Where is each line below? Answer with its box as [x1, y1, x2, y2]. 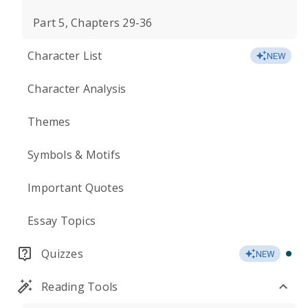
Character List [27, 48, 102, 63]
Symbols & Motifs [27, 147, 120, 162]
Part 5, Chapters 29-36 [33, 15, 153, 30]
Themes [27, 114, 71, 129]
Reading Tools [41, 279, 118, 294]
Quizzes [41, 246, 83, 261]
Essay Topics [27, 213, 96, 228]
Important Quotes [27, 180, 124, 195]
